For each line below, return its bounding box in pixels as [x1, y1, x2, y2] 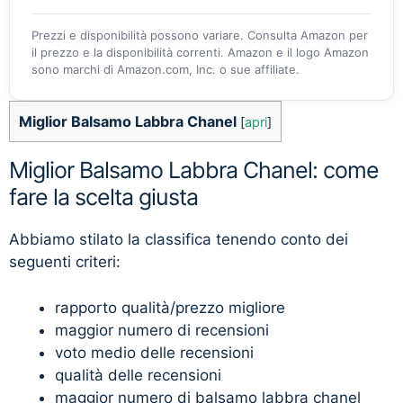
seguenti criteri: [9, 253, 121, 272]
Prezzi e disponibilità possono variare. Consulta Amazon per [31, 28, 368, 43]
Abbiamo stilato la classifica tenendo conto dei [9, 230, 348, 249]
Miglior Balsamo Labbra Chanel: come [9, 157, 379, 184]
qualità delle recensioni [55, 365, 221, 384]
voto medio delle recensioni [55, 343, 254, 362]
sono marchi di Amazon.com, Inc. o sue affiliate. [31, 62, 300, 77]
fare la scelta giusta [9, 184, 198, 211]
